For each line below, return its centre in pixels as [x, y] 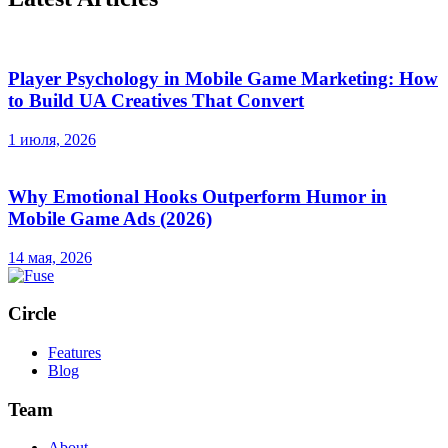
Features [74, 352]
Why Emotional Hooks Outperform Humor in [197, 196]
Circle [32, 314]
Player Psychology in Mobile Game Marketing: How [223, 79]
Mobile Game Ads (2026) [110, 218]
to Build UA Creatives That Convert [156, 101]
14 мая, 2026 [50, 257]
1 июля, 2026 [52, 140]
